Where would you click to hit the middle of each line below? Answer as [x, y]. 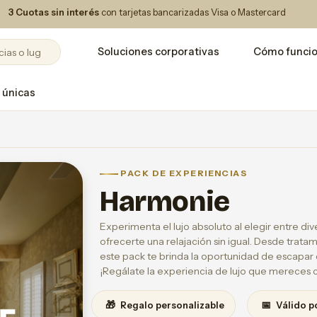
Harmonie [165, 202]
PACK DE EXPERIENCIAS [183, 173]
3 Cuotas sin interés [54, 12]
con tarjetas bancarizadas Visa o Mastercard [192, 12]
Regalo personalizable [171, 305]
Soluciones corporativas [158, 52]
